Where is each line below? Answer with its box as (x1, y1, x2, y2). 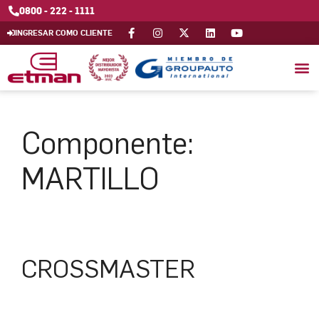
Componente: (21, 125, 194, 162)
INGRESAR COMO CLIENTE (15, 27, 113, 38)
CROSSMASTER (21, 253, 195, 284)
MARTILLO (21, 160, 159, 197)
